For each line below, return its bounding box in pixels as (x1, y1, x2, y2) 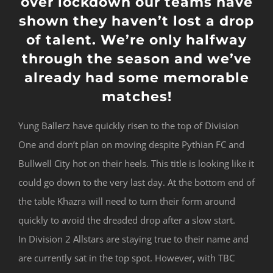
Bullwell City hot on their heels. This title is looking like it (18, 157, 254, 169)
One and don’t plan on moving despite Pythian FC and (18, 138, 244, 151)
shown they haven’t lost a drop (19, 13, 254, 30)
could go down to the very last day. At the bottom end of (18, 175, 255, 188)
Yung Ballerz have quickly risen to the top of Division (18, 119, 239, 132)
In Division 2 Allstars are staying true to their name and (18, 232, 249, 245)
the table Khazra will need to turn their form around (18, 194, 235, 207)
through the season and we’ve (21, 51, 252, 68)
